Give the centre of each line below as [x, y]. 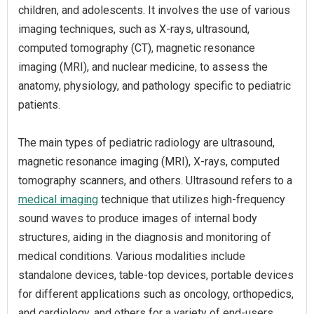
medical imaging [58, 199]
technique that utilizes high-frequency [192, 199]
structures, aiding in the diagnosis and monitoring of [145, 237]
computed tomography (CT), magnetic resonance [137, 48]
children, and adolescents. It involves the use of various [154, 10]
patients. [39, 105]
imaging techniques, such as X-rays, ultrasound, [134, 29]
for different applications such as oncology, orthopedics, [156, 294]
